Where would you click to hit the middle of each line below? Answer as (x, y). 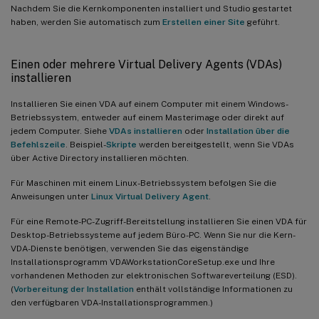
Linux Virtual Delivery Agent (150, 196)
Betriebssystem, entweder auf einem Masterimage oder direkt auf (147, 117)
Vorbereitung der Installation (74, 289)
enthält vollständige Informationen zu (213, 289)
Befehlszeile (38, 144)
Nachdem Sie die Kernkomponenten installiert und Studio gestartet (151, 8)
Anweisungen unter (51, 196)
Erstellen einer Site (204, 22)
